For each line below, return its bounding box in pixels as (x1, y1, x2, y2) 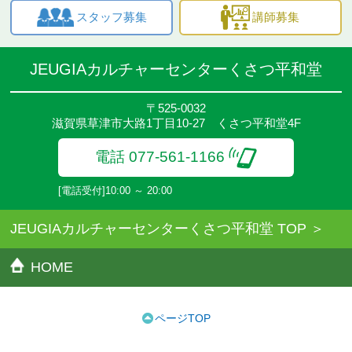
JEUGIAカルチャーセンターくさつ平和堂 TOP (10, 221, 307, 237)
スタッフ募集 (75, 10, 147, 24)
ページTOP (154, 312, 211, 325)
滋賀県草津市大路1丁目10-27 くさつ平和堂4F (51, 116, 301, 130)
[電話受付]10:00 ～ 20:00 (58, 185, 172, 197)
